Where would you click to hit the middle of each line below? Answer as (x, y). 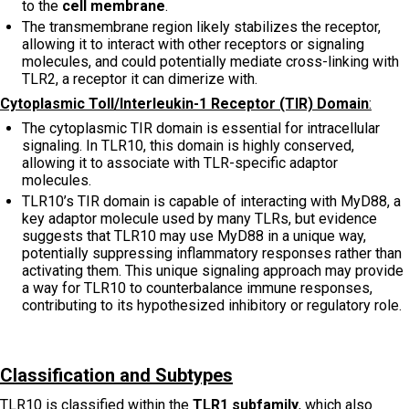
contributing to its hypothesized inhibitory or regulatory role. (212, 305)
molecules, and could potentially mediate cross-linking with (210, 61)
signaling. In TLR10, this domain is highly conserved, (188, 145)
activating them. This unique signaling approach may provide (213, 270)
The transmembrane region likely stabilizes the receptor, (201, 26)
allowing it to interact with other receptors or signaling (193, 44)
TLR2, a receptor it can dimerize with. (140, 79)
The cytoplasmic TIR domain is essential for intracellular (201, 128)
